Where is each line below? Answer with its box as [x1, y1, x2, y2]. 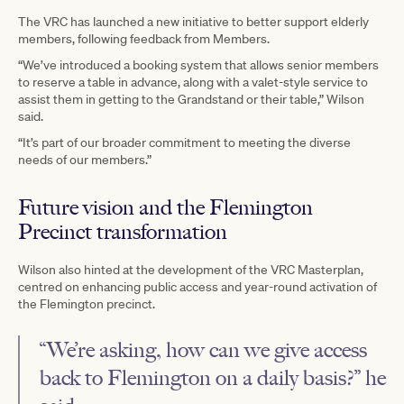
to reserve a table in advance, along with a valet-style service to [18, 73, 368, 90]
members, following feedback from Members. [18, 30, 270, 47]
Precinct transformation [18, 217, 227, 244]
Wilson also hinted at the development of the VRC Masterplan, [18, 261, 363, 278]
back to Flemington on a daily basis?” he [40, 363, 386, 390]
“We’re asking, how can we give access [40, 335, 367, 363]
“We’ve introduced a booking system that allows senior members [18, 56, 379, 73]
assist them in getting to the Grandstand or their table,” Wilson [18, 90, 364, 107]
